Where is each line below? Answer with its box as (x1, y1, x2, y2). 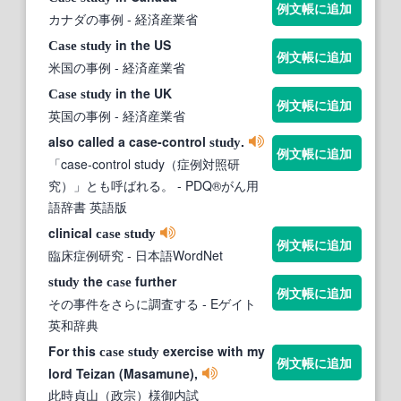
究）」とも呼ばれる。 (48, 175, 174, 194)
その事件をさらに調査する (48, 294, 199, 312)
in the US (112, 35, 171, 54)
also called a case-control (48, 132, 209, 150)
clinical (48, 223, 96, 242)
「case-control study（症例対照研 (48, 154, 240, 173)
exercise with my (159, 341, 265, 360)
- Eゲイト (199, 294, 256, 312)
